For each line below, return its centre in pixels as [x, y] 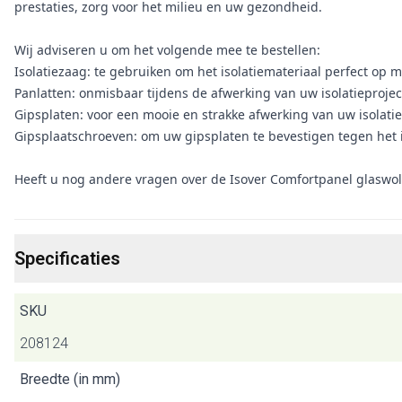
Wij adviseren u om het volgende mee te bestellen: [167, 50]
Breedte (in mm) [70, 379]
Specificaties [67, 258]
